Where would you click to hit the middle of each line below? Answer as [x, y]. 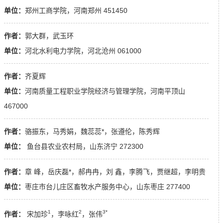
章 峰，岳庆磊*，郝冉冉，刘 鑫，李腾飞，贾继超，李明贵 [115, 171]
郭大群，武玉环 [49, 36]
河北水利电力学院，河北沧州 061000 [83, 51]
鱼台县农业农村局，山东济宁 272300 [84, 146]
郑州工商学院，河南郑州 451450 [76, 10]
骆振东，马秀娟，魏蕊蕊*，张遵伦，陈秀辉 [92, 131]
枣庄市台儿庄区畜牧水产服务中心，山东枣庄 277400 [108, 186]
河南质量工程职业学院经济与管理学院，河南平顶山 [105, 91]
